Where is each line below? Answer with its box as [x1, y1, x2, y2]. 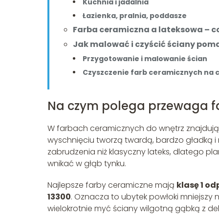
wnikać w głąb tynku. [47, 158, 126, 170]
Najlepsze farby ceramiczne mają [47, 179, 176, 191]
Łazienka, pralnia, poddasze [83, 11, 187, 21]
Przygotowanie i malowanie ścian [83, 54, 207, 64]
